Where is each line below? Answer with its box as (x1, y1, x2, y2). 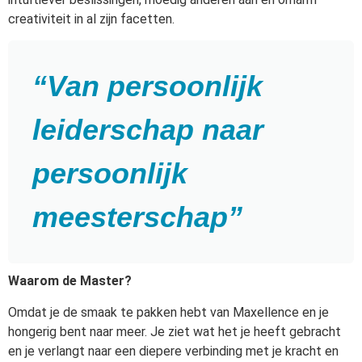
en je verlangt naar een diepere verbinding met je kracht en (8, 343, 339, 359)
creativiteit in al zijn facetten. (8, 11, 175, 27)
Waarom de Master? (8, 273, 132, 289)
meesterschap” (32, 200, 242, 234)
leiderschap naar (32, 113, 263, 147)
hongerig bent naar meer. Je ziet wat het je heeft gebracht (8, 323, 341, 339)
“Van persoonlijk (32, 69, 263, 103)
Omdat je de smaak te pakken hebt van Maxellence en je (8, 304, 329, 320)
